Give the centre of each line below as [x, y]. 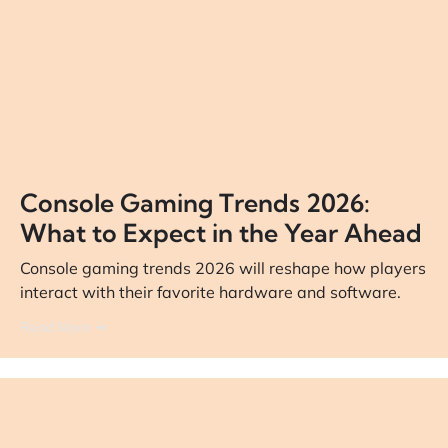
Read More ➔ [63, 326]
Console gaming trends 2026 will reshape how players [223, 267]
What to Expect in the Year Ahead [221, 232]
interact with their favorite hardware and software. [210, 291]
